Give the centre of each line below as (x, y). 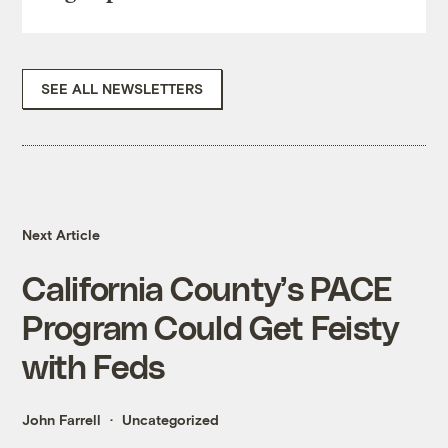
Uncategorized (171, 420)
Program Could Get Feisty (210, 327)
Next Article (61, 235)
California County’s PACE (207, 288)
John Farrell (62, 420)
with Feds (93, 366)
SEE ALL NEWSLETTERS (122, 89)
